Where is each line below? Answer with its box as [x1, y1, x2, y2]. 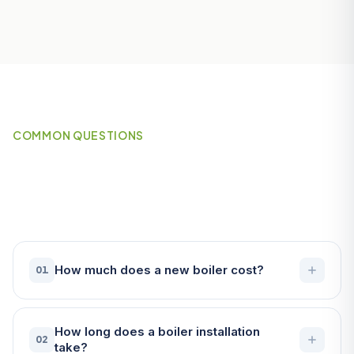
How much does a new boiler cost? [55, 262, 264, 277]
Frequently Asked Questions [13, 151, 326, 182]
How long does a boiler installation [55, 323, 260, 339]
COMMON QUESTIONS [13, 127, 145, 142]
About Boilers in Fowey [13, 179, 268, 210]
